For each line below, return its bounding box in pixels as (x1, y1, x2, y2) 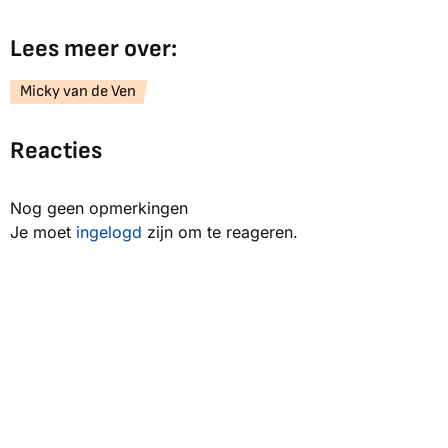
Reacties (10, 136, 102, 166)
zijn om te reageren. (142, 222, 298, 243)
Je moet (10, 222, 76, 243)
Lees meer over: (10, 34, 177, 64)
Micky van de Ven (20, 82, 136, 102)
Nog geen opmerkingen (10, 198, 188, 219)
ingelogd (76, 222, 142, 243)
